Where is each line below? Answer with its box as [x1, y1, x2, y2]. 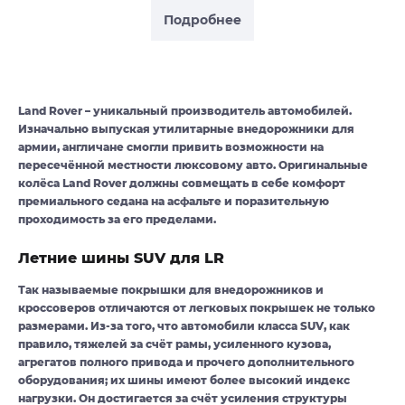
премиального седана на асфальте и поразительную [18, 194, 329, 209]
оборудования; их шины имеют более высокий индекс [18, 373, 350, 388]
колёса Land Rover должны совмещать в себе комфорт [18, 176, 345, 191]
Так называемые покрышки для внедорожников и [18, 283, 324, 297]
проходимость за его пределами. [18, 212, 216, 227]
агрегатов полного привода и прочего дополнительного [18, 355, 354, 370]
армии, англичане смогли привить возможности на [18, 140, 324, 155]
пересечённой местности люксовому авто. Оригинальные [18, 158, 368, 173]
